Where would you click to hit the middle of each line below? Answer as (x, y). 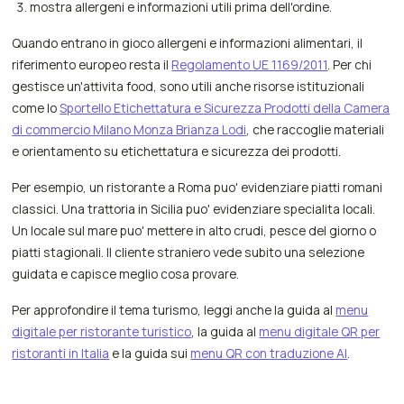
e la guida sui (150, 353)
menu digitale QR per (320, 332)
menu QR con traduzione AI (269, 353)
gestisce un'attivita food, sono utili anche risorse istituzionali (188, 86)
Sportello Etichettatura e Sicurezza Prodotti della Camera (225, 107)
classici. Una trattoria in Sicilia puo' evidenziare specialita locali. (194, 208)
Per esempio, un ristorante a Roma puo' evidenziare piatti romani (197, 187)
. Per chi (350, 64)
